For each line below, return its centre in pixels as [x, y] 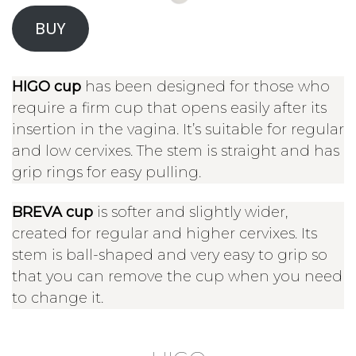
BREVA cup [54, 212]
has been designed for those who [207, 87]
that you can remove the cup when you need [177, 276]
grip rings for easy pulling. [106, 173]
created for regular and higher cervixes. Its [164, 233]
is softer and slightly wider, [192, 212]
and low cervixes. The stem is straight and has [176, 151]
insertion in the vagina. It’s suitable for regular [178, 130]
